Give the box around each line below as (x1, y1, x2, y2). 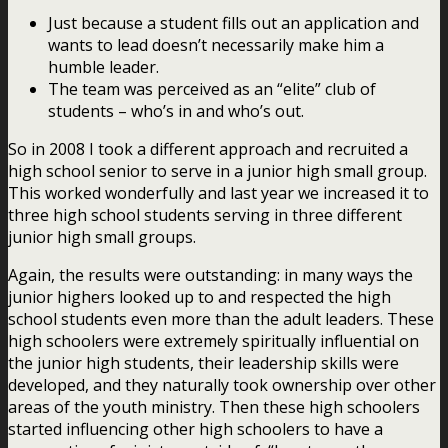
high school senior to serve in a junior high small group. (8, 159, 427, 182)
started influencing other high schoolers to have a (8, 417, 383, 440)
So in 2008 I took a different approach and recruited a (8, 137, 408, 160)
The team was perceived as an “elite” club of (48, 77, 376, 100)
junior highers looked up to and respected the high (8, 285, 391, 308)
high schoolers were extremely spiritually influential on (8, 329, 419, 352)
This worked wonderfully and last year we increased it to (8, 181, 429, 204)
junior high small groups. (8, 225, 196, 248)
